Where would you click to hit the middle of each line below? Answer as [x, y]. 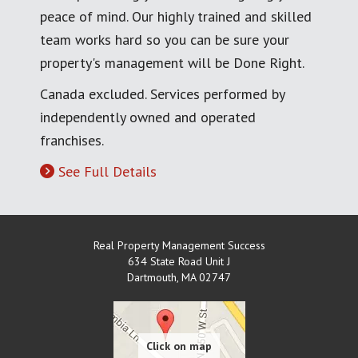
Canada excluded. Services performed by [162, 93]
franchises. [72, 140]
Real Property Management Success [179, 245]
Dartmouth [152, 277]
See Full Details [107, 171]
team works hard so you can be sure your [165, 39]
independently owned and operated [148, 117]
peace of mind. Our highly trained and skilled [176, 16]
